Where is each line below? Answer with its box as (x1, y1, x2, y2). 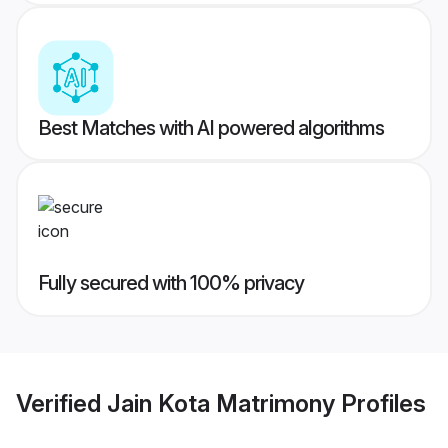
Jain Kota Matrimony (107, 388, 335, 418)
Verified (16, 388, 107, 418)
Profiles (335, 388, 426, 418)
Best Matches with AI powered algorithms (38, 116, 384, 141)
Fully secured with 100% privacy (38, 271, 304, 296)
